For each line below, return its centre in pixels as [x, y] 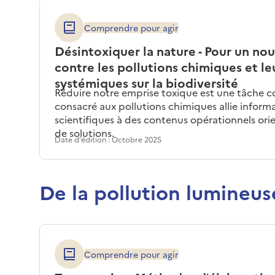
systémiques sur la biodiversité [146, 82]
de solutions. [84, 132]
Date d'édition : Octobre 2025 [108, 139]
